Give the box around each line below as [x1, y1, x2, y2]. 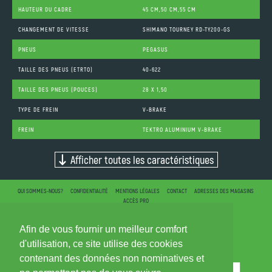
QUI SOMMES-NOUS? [18, 187, 63, 195]
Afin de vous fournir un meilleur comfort [19, 224, 187, 235]
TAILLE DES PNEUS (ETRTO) [18, 66, 93, 73]
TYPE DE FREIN [18, 106, 58, 114]
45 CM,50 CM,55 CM [142, 5, 196, 13]
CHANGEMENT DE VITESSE [18, 25, 89, 33]
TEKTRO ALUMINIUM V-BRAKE [142, 126, 222, 134]
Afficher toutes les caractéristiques [65, 153, 214, 167]
